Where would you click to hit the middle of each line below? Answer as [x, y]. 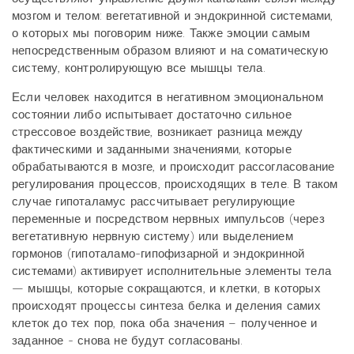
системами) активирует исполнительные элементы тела [172, 271]
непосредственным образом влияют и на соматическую [170, 51]
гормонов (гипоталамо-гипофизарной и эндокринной [158, 254]
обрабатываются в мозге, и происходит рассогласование [173, 167]
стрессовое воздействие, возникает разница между [158, 132]
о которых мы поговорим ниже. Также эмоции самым [161, 33]
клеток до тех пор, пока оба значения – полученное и [165, 323]
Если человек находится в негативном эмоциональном [168, 97]
